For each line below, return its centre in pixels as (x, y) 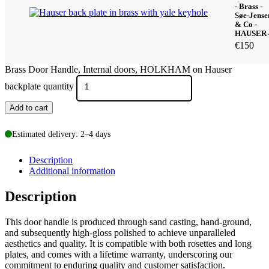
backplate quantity (39, 86)
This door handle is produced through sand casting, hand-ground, (128, 222)
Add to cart (29, 108)
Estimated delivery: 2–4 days (61, 134)
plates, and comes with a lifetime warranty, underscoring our (119, 254)
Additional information (72, 171)
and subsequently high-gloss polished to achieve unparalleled (120, 232)
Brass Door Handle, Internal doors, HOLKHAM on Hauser (118, 70)
